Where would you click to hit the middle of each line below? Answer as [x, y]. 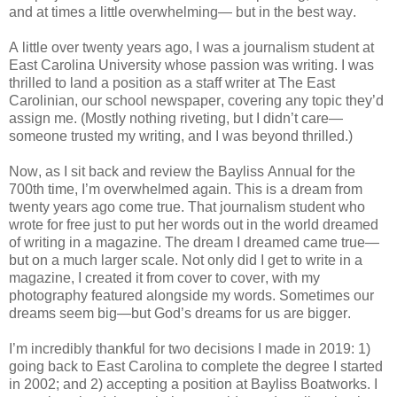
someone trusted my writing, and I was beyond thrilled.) [181, 136]
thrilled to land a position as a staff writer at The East [172, 82]
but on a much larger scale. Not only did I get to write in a [186, 260]
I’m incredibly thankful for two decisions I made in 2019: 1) [190, 348]
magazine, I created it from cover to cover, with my [164, 277]
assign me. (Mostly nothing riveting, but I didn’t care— [176, 118]
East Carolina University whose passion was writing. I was [191, 65]
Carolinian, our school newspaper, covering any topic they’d [196, 100]
